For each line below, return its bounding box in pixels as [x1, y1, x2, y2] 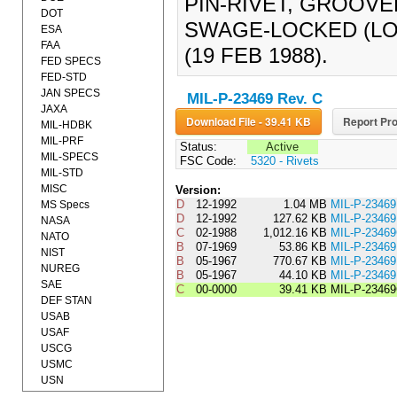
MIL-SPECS [41, 151, 98, 163]
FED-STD [41, 71, 87, 83]
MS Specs [41, 198, 90, 211]
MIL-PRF [41, 135, 83, 147]
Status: [175, 140, 217, 154]
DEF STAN [41, 294, 92, 307]
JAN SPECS [41, 87, 100, 99]
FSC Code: [175, 154, 237, 168]
